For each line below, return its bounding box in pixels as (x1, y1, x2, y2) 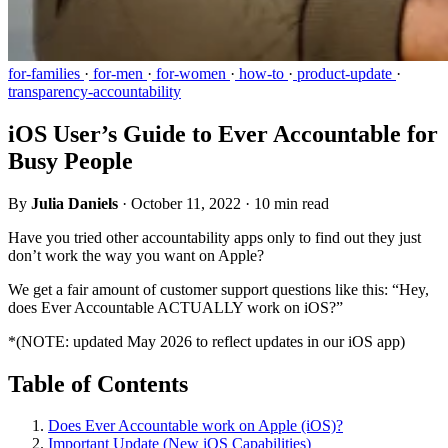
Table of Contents (8, 370, 188, 397)
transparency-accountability (8, 82, 181, 100)
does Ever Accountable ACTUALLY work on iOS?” (8, 298, 343, 316)
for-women (152, 64, 230, 82)
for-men (89, 64, 147, 82)
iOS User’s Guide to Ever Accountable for (8, 120, 438, 147)
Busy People (8, 147, 133, 174)
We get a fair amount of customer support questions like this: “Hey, (8, 280, 429, 298)
